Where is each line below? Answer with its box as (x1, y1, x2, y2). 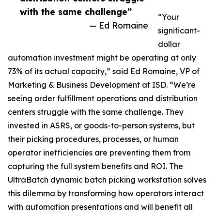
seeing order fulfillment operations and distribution (8, 93, 198, 104)
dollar (158, 39, 180, 49)
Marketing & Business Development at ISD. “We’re (8, 80, 196, 90)
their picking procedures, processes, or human (8, 134, 179, 144)
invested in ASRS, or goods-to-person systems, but (8, 121, 195, 131)
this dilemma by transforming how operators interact (8, 188, 204, 199)
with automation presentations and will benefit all (8, 202, 193, 212)
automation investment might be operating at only (8, 53, 196, 63)
